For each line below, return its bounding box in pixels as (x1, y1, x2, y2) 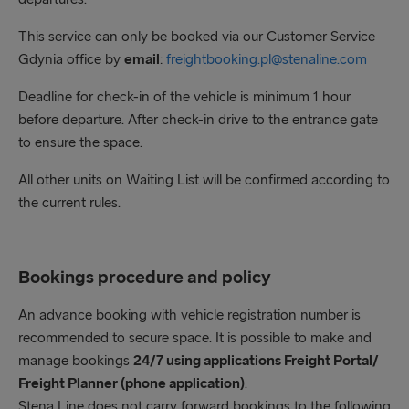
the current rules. (18, 194, 121, 211)
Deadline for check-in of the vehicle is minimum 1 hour (18, 88, 351, 105)
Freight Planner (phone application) (18, 374, 245, 392)
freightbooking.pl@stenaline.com (166, 50, 367, 68)
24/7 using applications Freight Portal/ (133, 351, 379, 369)
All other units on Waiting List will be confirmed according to (18, 171, 390, 188)
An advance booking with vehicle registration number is (18, 306, 361, 323)
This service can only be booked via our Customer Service (18, 27, 375, 45)
